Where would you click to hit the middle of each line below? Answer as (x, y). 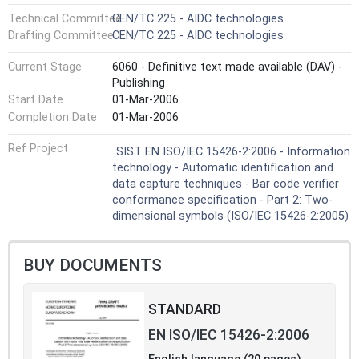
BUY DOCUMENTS (93, 266)
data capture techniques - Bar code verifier (226, 184)
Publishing (139, 83)
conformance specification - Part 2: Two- (222, 200)
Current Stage (45, 67)
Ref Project (38, 148)
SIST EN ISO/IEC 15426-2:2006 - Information (233, 151)
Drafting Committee (61, 36)
